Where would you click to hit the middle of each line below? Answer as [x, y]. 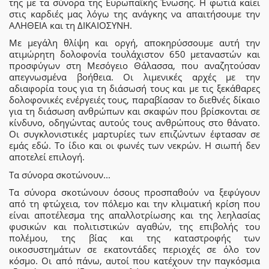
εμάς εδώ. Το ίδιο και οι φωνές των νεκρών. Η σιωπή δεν [134, 145]
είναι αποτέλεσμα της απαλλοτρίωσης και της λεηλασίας [134, 215]
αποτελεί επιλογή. [47, 157]
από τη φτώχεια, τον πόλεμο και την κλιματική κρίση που [134, 204]
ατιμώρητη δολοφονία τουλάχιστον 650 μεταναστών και [134, 54]
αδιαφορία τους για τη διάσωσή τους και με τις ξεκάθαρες [134, 88]
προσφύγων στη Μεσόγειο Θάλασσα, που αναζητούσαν [134, 65]
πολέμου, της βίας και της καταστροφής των [134, 238]
